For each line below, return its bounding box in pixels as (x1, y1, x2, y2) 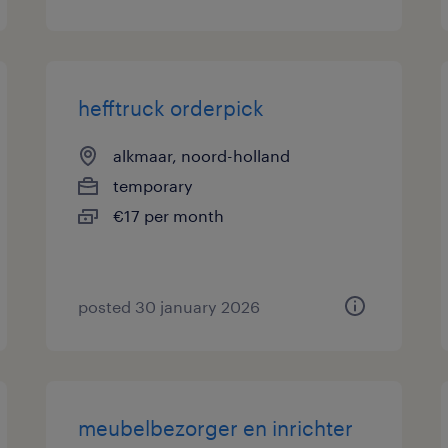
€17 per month (113, 206, 225, 225)
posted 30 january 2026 (78, 297, 261, 316)
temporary (113, 176, 194, 195)
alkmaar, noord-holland (113, 146, 291, 165)
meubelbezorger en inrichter (78, 416, 354, 440)
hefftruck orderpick (78, 96, 265, 120)
